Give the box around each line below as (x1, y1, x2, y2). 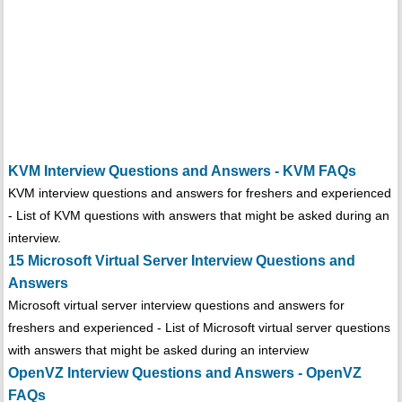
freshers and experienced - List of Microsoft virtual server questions (7, 319, 390, 335)
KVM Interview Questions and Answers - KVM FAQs (7, 162, 356, 179)
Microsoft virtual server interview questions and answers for (7, 297, 345, 312)
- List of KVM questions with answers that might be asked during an (7, 207, 389, 223)
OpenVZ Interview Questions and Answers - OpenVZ (7, 364, 362, 380)
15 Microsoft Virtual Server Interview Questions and (7, 252, 355, 268)
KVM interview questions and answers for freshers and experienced (7, 185, 391, 200)
